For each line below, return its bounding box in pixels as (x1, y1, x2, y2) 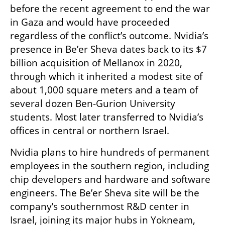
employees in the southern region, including (10, 159, 209, 173)
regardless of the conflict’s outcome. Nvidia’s (10, 29, 208, 43)
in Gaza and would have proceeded (10, 16, 170, 29)
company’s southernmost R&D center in (10, 200, 189, 213)
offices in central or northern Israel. (10, 124, 169, 138)
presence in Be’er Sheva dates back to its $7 (10, 43, 207, 56)
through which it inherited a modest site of (10, 70, 202, 83)
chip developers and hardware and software (10, 173, 210, 186)
